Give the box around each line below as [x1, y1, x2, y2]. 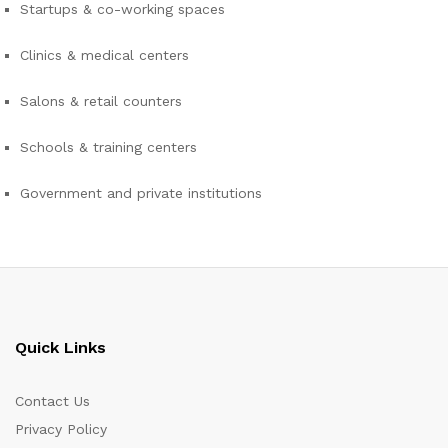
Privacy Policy [15, 421, 107, 438]
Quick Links [15, 338, 106, 358]
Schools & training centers [20, 138, 197, 155]
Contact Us [15, 393, 90, 410]
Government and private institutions [20, 184, 262, 201]
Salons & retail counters [20, 92, 182, 109]
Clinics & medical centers [20, 47, 189, 64]
